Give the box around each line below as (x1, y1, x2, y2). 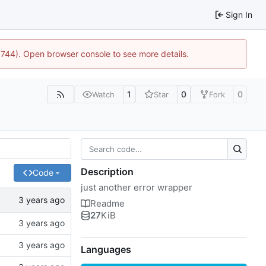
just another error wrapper (81, 181, 192, 193)
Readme (90, 197, 125, 209)
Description (81, 165, 134, 178)
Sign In (226, 9, 252, 20)
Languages (81, 243, 131, 255)
